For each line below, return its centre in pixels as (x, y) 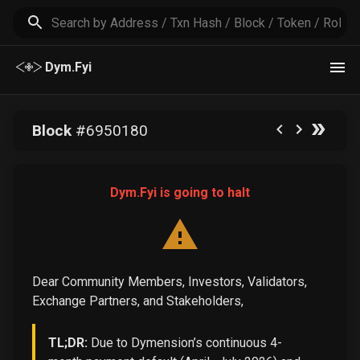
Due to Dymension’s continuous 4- (185, 343)
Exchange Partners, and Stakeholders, (138, 301)
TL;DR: (68, 343)
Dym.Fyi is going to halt (180, 193)
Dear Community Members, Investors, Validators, (170, 282)
